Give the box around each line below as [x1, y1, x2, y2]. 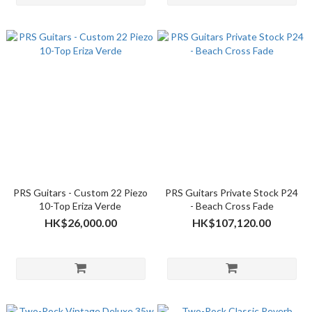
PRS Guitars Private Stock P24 [165, 187, 298, 198]
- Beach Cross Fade [189, 200, 274, 212]
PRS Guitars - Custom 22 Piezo [13, 187, 148, 198]
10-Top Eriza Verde [39, 200, 122, 212]
